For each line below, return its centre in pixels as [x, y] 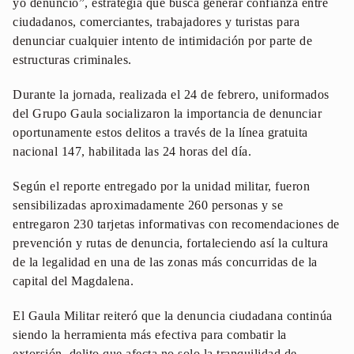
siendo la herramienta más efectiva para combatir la [150, 335]
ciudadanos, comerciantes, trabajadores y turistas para [156, 22]
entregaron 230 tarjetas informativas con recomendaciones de [176, 224]
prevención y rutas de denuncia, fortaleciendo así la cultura [170, 243]
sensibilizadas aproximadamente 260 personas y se [148, 205]
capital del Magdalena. [73, 281]
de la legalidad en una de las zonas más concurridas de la [165, 262]
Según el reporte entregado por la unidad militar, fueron [161, 186]
